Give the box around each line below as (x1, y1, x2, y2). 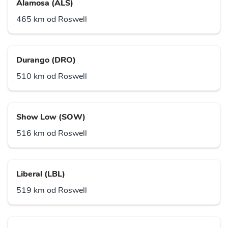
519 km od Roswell (16, 185, 87, 196)
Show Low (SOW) (16, 111, 85, 123)
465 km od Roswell (16, 14, 87, 25)
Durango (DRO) (16, 54, 76, 66)
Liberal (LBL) (16, 168, 65, 180)
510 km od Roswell (16, 71, 87, 82)
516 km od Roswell (16, 128, 87, 139)
